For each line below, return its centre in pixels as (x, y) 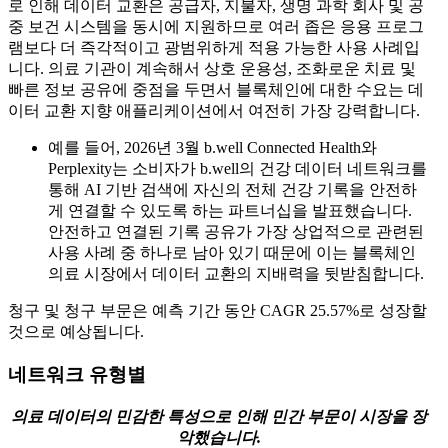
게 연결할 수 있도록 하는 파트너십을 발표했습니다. (230, 211)
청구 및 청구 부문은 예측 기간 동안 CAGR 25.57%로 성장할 (217, 311)
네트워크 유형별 (77, 374)
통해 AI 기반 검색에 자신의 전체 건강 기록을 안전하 (232, 190)
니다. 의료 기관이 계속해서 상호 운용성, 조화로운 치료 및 (212, 69)
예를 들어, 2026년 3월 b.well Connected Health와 (212, 148)
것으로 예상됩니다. (76, 332)
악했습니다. (219, 437)
